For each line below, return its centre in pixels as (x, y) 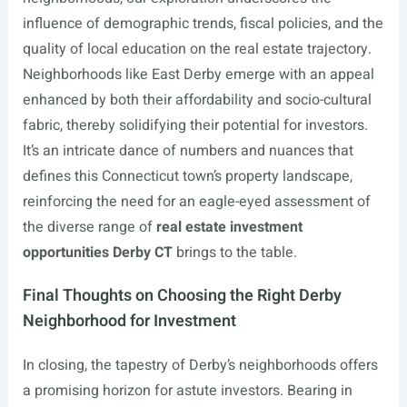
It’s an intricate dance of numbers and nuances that (188, 151)
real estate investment (229, 228)
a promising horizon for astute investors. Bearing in (187, 391)
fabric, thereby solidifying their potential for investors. (195, 126)
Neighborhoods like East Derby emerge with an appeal (198, 75)
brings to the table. (234, 253)
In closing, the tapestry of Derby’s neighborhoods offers (200, 366)
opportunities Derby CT (97, 253)
